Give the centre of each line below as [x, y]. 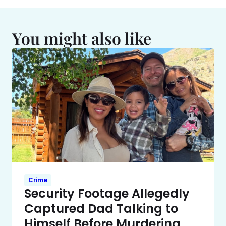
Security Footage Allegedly [107, 194]
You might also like [82, 38]
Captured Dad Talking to [101, 209]
